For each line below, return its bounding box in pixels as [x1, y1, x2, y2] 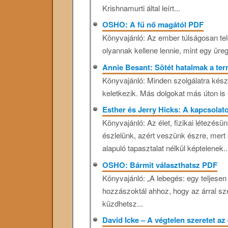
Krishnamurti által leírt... [102, 2, 181, 13]
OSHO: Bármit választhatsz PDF [102, 159, 218, 170]
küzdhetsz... [102, 197, 144, 209]
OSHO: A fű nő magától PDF [102, 19, 204, 30]
